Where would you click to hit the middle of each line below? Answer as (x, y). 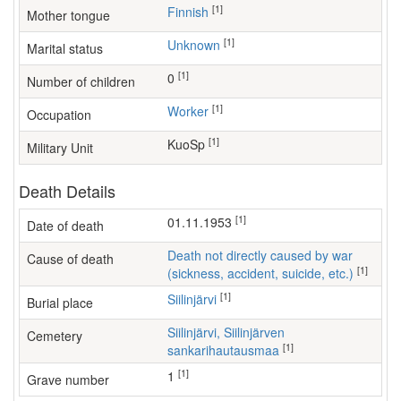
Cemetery (55, 336)
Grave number (68, 380)
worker (194, 111)
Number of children (81, 81)
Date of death (65, 226)
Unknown (198, 45)
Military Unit (60, 148)
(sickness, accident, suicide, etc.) (260, 273)
